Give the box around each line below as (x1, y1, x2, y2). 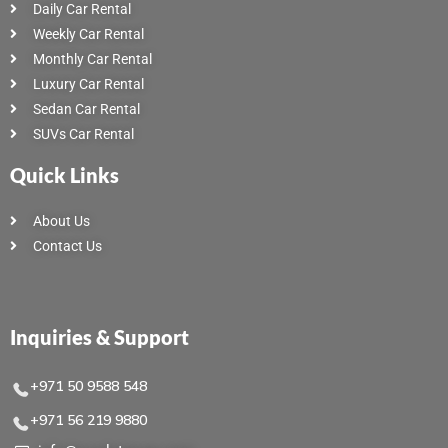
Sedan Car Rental (32, 100, 140, 117)
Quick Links (10, 162, 119, 187)
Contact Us (32, 237, 102, 254)
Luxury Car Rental (32, 75, 144, 92)
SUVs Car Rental (32, 125, 134, 142)
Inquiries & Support (10, 324, 189, 349)
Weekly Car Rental (32, 25, 144, 42)
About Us (32, 212, 90, 229)
